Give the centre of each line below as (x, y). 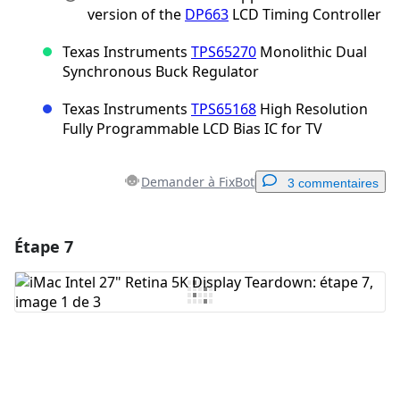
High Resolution (312, 109)
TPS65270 (224, 52)
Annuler (188, 366)
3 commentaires (333, 183)
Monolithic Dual (312, 52)
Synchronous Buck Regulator (161, 72)
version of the (136, 15)
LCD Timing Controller (305, 15)
